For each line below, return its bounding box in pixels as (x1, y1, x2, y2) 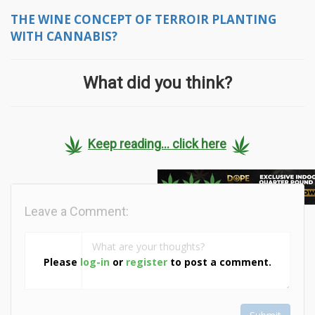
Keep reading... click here (88, 136, 226, 152)
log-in (80, 255, 110, 269)
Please (44, 255, 80, 269)
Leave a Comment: (25, 203, 129, 219)
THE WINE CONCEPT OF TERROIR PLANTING (11, 11, 276, 27)
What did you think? (83, 72, 232, 93)
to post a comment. (167, 255, 271, 269)
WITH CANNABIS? (11, 27, 117, 44)
